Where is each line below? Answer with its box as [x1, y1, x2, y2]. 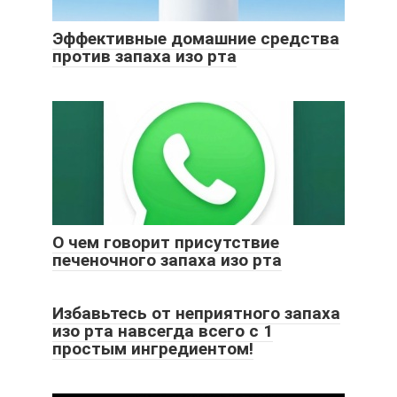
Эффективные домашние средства [52, 27, 339, 49]
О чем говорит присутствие [52, 231, 279, 253]
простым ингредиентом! [52, 338, 253, 359]
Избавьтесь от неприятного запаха [52, 302, 340, 323]
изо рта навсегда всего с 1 [52, 320, 273, 341]
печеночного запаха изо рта [52, 249, 282, 270]
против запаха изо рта [52, 45, 237, 66]
